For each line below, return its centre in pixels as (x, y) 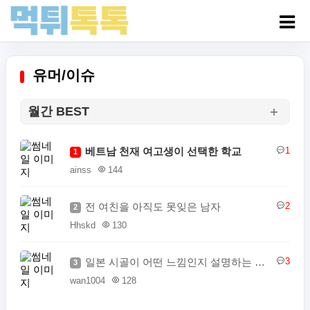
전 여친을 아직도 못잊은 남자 (153, 207)
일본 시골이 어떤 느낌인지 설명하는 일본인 (260, 262)
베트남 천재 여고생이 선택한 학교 (163, 151)
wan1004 (88, 281)
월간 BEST (58, 111)
